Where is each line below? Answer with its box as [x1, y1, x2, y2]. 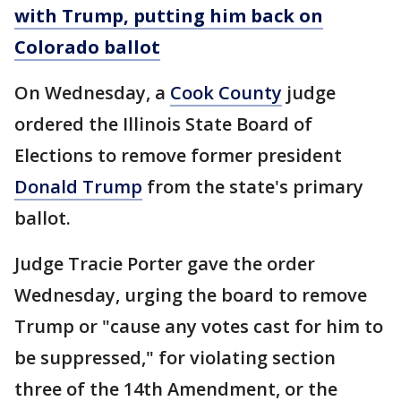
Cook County [170, 81, 282, 106]
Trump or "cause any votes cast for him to [14, 314, 383, 339]
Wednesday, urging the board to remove [14, 283, 367, 308]
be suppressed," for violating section [14, 346, 336, 371]
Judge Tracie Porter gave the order [14, 252, 315, 277]
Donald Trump [14, 175, 142, 200]
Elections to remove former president [14, 143, 342, 168]
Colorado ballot [14, 35, 160, 60]
